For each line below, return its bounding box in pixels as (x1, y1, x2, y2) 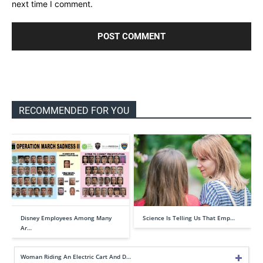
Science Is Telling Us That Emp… (143, 213, 235, 222)
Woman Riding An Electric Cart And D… (21, 252, 131, 261)
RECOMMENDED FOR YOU (19, 104, 129, 116)
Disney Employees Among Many (21, 213, 112, 222)
